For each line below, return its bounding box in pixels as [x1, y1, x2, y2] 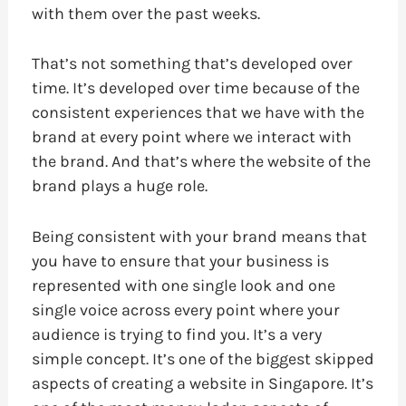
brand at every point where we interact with [31, 127, 352, 148]
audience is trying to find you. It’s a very [31, 324, 322, 345]
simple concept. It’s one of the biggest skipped [31, 349, 374, 370]
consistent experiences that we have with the [31, 102, 364, 123]
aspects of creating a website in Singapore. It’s [31, 373, 373, 394]
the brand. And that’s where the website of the [31, 151, 371, 172]
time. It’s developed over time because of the [31, 78, 360, 99]
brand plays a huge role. [31, 176, 208, 197]
